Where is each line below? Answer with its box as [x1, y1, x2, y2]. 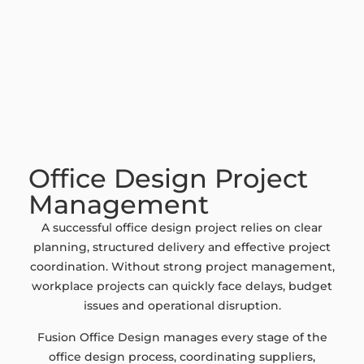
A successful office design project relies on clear [41, 220, 323, 236]
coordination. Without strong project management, [29, 259, 335, 275]
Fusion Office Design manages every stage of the [37, 329, 327, 344]
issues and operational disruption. [83, 298, 281, 314]
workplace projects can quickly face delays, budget [32, 279, 332, 294]
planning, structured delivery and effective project [33, 240, 331, 255]
